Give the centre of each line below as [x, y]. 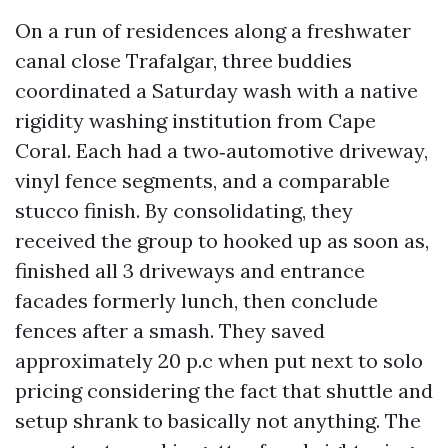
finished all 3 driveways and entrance [190, 270]
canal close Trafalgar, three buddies [183, 60]
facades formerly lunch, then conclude [196, 300]
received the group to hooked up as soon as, [222, 240]
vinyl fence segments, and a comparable [202, 180]
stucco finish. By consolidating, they [184, 210]
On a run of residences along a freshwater [213, 30]
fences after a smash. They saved [170, 330]
